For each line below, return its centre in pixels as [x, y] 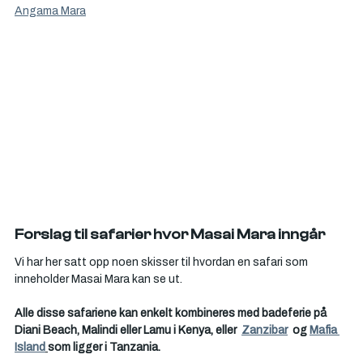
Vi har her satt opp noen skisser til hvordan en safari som [162, 262]
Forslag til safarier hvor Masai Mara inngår [170, 235]
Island [30, 347]
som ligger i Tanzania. [104, 347]
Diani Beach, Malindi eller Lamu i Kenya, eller [127, 330]
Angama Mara [50, 11]
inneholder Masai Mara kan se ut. [98, 279]
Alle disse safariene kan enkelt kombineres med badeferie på [172, 313]
